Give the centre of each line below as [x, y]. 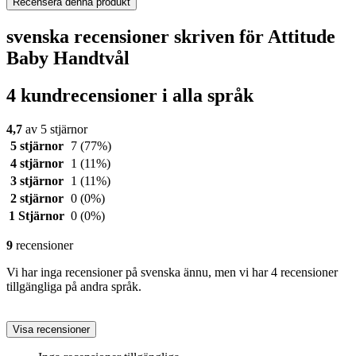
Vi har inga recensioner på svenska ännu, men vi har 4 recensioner [172, 272]
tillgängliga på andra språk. [74, 286]
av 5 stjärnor [55, 129]
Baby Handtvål [68, 58]
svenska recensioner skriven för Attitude [171, 36]
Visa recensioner [51, 329]
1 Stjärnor [37, 215]
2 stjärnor [37, 198]
